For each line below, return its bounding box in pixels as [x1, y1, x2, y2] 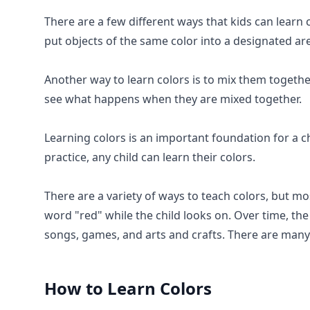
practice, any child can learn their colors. [44, 149, 255, 165]
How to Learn [44, 277, 160, 300]
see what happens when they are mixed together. [44, 91, 302, 107]
